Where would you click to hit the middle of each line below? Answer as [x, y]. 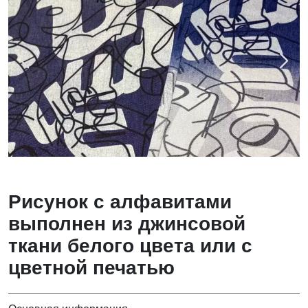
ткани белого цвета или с [130, 246]
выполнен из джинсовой [127, 224]
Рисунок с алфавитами [120, 202]
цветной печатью [91, 268]
